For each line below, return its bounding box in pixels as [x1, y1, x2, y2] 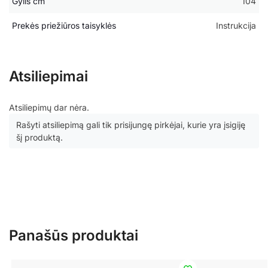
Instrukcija [216, 20, 256, 31]
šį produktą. [16, 132, 63, 143]
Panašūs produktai [9, 226, 138, 244]
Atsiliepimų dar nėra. [9, 102, 89, 113]
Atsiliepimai [9, 68, 88, 86]
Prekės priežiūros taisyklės [12, 20, 116, 31]
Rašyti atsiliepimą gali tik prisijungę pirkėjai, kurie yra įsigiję [16, 120, 245, 130]
